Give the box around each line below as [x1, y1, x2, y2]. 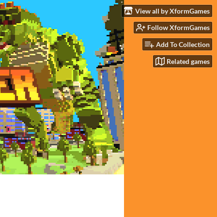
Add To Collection [156, 40, 210, 49]
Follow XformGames [147, 23, 210, 32]
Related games [167, 57, 210, 65]
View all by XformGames [135, 6, 210, 15]
